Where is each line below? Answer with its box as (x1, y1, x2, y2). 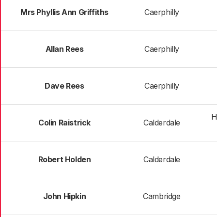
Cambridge (143, 191, 181, 201)
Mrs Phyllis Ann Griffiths (20, 7, 108, 17)
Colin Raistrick (38, 118, 91, 127)
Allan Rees (45, 44, 84, 54)
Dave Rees (45, 81, 84, 91)
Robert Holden (38, 155, 91, 164)
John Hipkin (43, 191, 86, 201)
